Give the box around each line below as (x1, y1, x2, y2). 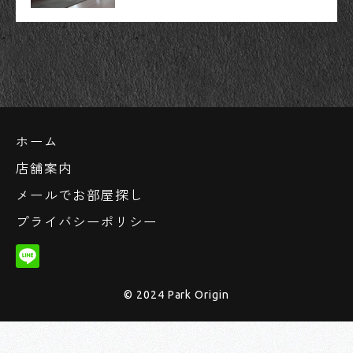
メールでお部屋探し (16, 187, 143, 203)
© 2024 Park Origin (123, 288, 230, 301)
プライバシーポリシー (16, 214, 158, 229)
